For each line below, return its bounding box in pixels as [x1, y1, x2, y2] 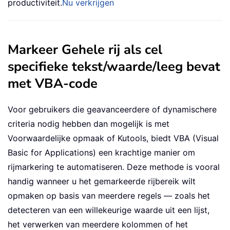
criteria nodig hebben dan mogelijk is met [8, 119, 169, 129]
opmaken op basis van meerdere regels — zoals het [8, 190, 210, 201]
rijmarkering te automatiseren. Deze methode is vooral [8, 162, 220, 172]
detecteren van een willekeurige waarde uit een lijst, [8, 205, 209, 216]
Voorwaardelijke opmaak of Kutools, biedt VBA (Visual [8, 133, 219, 144]
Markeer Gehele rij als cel [8, 41, 162, 59]
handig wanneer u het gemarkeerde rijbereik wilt [8, 176, 196, 187]
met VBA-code [8, 74, 98, 93]
